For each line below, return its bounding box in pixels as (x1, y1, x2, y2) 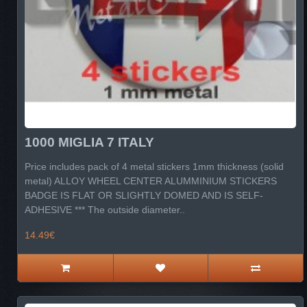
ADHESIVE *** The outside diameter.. (25, 204, 185, 215)
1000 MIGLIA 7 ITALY (25, 135, 154, 150)
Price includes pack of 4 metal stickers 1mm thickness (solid (25, 160, 284, 172)
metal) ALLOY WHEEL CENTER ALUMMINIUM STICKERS (25, 175, 277, 186)
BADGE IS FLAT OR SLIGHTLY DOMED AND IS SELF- (25, 189, 263, 201)
